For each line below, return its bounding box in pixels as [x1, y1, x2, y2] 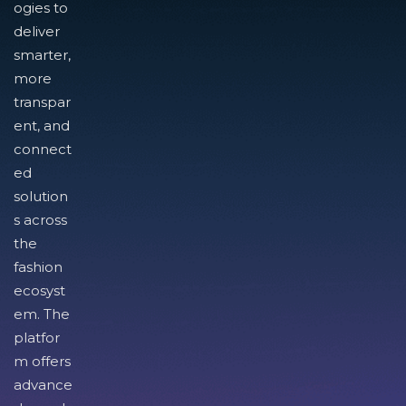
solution [14, 188, 68, 205]
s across [14, 211, 67, 228]
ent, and [14, 117, 70, 134]
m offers [14, 353, 71, 370]
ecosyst [14, 282, 65, 299]
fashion [14, 258, 63, 275]
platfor [14, 329, 60, 346]
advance [14, 376, 72, 393]
